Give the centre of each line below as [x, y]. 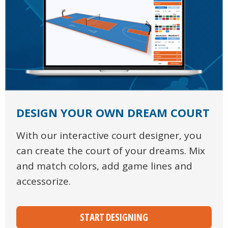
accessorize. [44, 181]
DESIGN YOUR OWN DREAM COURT [113, 113]
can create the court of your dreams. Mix [111, 151]
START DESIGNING [114, 218]
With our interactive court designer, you [109, 136]
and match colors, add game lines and [104, 166]
